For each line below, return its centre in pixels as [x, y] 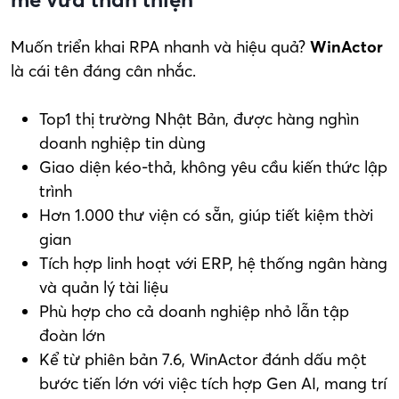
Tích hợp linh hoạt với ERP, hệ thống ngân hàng [213, 263]
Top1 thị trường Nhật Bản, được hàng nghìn [199, 118]
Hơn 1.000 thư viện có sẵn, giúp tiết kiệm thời [206, 215]
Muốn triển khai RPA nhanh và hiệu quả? [160, 46]
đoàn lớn [72, 335]
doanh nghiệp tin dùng [122, 142]
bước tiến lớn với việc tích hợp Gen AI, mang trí [213, 383]
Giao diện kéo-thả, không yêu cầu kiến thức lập [213, 167]
